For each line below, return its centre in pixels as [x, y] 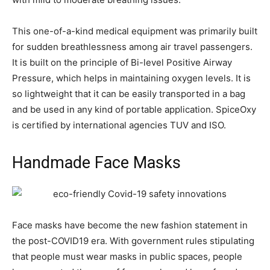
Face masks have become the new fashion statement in [130, 225]
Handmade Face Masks [96, 162]
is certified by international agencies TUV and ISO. [119, 125]
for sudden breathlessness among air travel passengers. [132, 46]
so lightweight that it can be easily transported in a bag [129, 93]
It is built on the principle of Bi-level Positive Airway [122, 62]
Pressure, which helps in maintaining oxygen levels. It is [131, 78]
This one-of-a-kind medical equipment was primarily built [135, 31]
